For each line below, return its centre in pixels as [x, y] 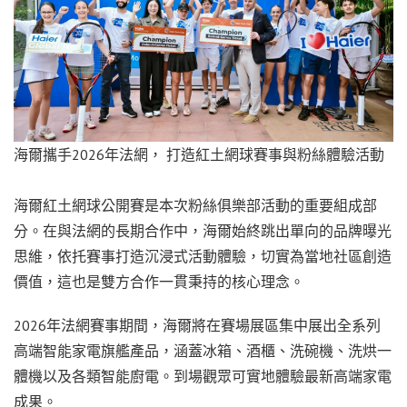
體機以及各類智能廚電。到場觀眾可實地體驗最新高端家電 [203, 377]
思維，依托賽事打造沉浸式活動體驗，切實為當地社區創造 [203, 257]
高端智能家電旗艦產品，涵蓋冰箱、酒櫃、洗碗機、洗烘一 [203, 351]
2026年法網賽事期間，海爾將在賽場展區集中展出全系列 [197, 326]
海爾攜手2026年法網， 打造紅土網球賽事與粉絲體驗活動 [199, 155]
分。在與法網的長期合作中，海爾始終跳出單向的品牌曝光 [203, 231]
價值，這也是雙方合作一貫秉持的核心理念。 [159, 282]
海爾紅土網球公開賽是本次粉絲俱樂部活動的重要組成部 [195, 206]
